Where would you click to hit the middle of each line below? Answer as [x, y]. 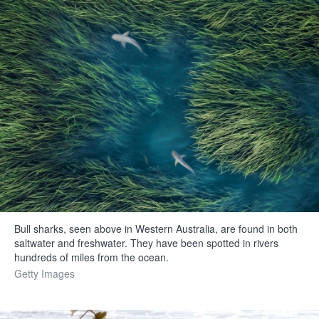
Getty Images [45, 273]
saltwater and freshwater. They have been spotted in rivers [147, 242]
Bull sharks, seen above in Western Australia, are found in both [156, 228]
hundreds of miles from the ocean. [92, 257]
